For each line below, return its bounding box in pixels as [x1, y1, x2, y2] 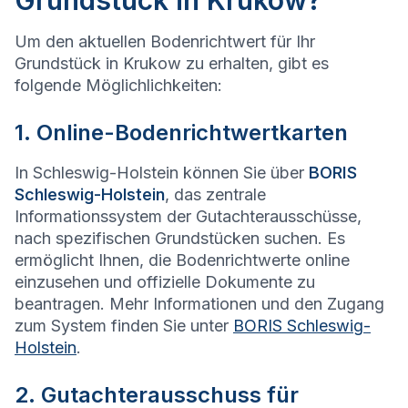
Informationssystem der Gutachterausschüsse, [15, 207, 362, 227]
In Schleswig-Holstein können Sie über [15, 163, 309, 183]
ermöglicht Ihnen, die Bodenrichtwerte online [15, 250, 350, 270]
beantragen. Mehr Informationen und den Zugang [15, 294, 384, 314]
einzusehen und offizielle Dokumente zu [15, 272, 315, 292]
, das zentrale [165, 185, 266, 205]
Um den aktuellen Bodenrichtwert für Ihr [15, 32, 315, 52]
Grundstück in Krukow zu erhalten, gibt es [15, 54, 329, 74]
